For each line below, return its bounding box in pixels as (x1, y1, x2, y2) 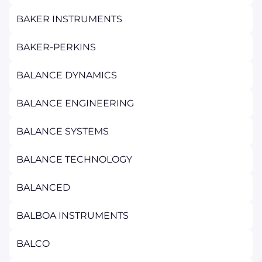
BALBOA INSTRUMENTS (16, 210, 129, 221)
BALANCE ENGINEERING (16, 98, 134, 109)
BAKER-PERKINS (16, 42, 96, 53)
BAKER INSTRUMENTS (16, 13, 122, 25)
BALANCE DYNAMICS (16, 70, 117, 81)
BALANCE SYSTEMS (16, 126, 109, 137)
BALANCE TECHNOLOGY (16, 154, 132, 165)
